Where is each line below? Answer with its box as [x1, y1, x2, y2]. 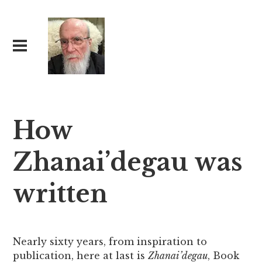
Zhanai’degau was [13, 147, 243, 177]
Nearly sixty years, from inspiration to [13, 235, 208, 247]
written [13, 179, 108, 209]
